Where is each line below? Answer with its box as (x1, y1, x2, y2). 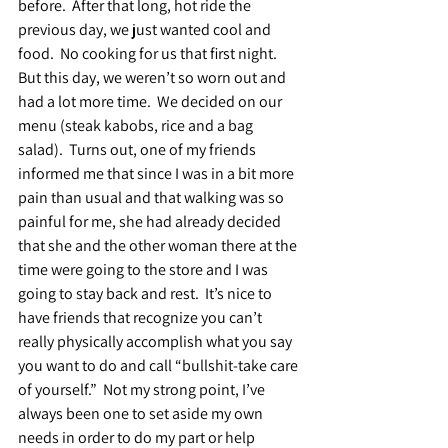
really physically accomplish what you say (18, 330, 295, 352)
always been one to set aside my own (18, 402, 266, 424)
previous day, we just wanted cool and (18, 18, 274, 40)
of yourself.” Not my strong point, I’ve (18, 378, 268, 400)
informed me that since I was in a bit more (18, 162, 297, 184)
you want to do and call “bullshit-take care (18, 354, 301, 376)
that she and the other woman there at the (18, 234, 300, 256)
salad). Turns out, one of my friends (18, 138, 259, 160)
